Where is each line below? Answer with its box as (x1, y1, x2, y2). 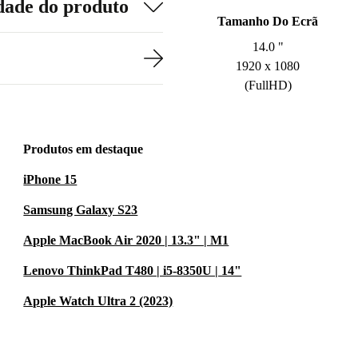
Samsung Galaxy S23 (23, 203, 138, 217)
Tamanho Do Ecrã (217, 14, 319, 28)
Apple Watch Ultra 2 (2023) (23, 294, 173, 308)
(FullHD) (244, 78, 292, 92)
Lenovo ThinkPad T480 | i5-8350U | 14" (23, 264, 242, 277)
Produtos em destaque (23, 142, 144, 156)
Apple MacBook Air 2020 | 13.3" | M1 (23, 233, 229, 247)
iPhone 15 (23, 173, 78, 186)
